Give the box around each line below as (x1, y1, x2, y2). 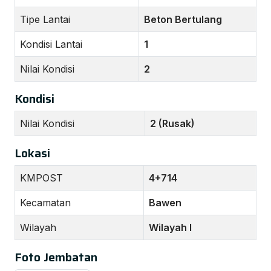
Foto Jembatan (15, 247, 97, 267)
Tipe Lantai (20, 13, 70, 25)
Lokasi (15, 143, 50, 163)
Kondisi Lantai (20, 38, 82, 50)
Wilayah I (149, 221, 192, 233)
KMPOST (20, 172, 63, 184)
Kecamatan (20, 197, 71, 209)
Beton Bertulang (144, 13, 222, 25)
